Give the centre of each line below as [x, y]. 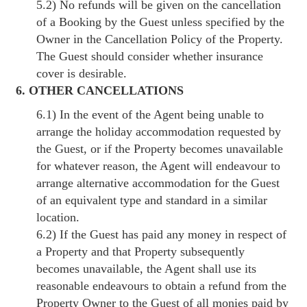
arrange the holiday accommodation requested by [159, 131]
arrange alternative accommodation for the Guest [158, 183]
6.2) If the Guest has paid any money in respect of [162, 234]
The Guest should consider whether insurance [150, 56]
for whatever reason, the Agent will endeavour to [159, 165]
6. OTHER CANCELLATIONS [100, 90]
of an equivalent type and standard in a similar [152, 200]
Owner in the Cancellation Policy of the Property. [160, 39]
